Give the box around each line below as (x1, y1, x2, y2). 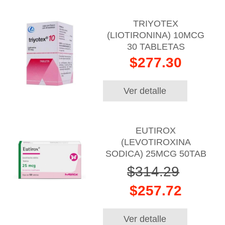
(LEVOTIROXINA (121, 137, 191, 147)
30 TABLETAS (127, 41, 185, 52)
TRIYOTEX (133, 18, 179, 29)
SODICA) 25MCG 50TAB (105, 148, 206, 159)
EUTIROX (136, 125, 176, 136)
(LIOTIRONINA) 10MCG (107, 30, 205, 40)
